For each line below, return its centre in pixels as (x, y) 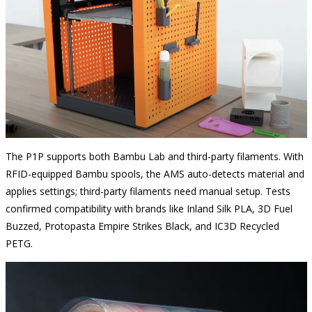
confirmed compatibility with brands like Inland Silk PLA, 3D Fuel (149, 209)
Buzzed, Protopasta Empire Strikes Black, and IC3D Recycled (142, 226)
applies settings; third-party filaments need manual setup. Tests (148, 192)
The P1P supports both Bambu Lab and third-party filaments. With (154, 157)
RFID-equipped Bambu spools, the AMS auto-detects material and (155, 174)
